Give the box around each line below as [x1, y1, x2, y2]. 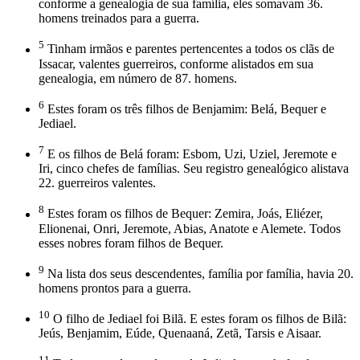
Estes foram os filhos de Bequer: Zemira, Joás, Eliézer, [44, 207, 323, 221]
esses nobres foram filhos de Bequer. [39, 235, 223, 250]
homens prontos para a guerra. [39, 280, 191, 295]
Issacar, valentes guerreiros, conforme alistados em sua [39, 56, 313, 71]
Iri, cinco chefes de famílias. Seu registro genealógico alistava [39, 162, 349, 176]
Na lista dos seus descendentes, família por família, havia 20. [44, 266, 354, 280]
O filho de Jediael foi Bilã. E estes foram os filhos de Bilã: [50, 312, 346, 326]
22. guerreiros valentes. [39, 176, 156, 190]
